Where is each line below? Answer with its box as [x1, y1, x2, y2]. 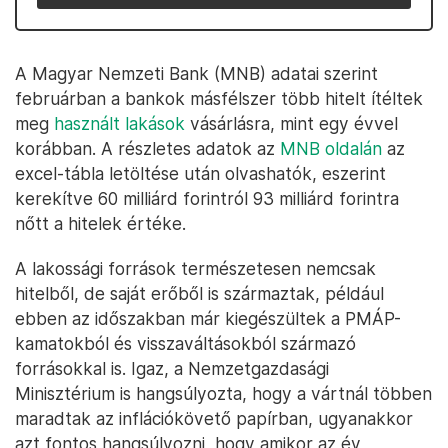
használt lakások [54, 113, 185, 134]
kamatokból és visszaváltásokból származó [15, 333, 356, 354]
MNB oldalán [280, 138, 382, 159]
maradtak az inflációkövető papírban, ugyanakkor [15, 408, 413, 429]
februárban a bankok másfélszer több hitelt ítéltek [15, 88, 423, 109]
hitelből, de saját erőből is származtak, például [15, 283, 384, 304]
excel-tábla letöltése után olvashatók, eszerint [15, 163, 386, 184]
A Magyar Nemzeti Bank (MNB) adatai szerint [15, 63, 378, 84]
